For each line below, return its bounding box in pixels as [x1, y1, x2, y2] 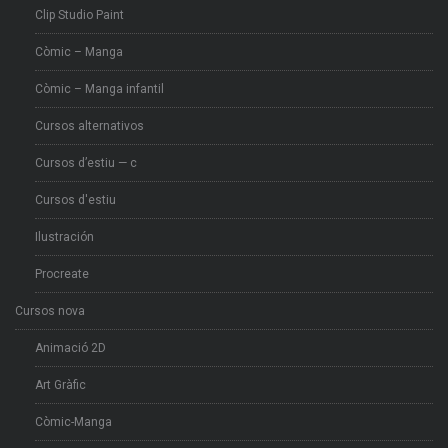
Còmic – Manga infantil [35, 82, 164, 97]
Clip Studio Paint [35, 8, 124, 23]
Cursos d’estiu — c [35, 156, 137, 171]
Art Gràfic [35, 378, 86, 393]
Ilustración [35, 230, 94, 245]
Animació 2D [35, 341, 106, 356]
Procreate [35, 267, 89, 282]
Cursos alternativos [35, 119, 144, 134]
